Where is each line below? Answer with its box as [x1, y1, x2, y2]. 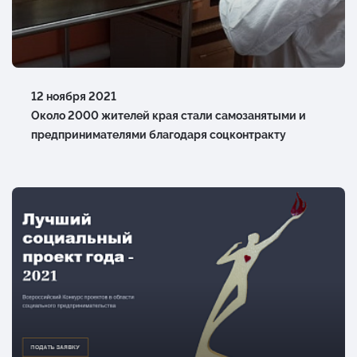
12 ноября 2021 [31, 89, 116, 103]
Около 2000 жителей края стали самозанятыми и [31, 108, 306, 122]
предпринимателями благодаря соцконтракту [31, 127, 286, 141]
